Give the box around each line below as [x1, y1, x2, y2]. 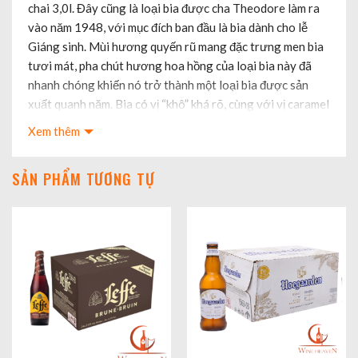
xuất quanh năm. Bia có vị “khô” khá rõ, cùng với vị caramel [28, 97, 329, 112]
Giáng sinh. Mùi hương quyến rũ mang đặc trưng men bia [28, 39, 324, 54]
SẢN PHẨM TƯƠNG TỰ [12, 167, 156, 190]
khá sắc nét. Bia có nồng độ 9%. [28, 116, 189, 131]
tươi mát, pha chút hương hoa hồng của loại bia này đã [28, 58, 312, 74]
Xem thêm [28, 124, 80, 139]
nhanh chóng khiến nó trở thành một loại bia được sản [28, 78, 308, 93]
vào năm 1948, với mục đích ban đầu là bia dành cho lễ [28, 20, 308, 35]
